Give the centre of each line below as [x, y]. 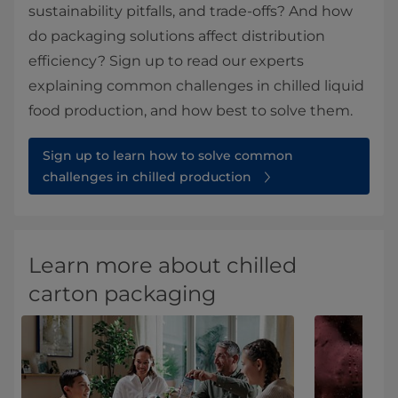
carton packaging [122, 294]
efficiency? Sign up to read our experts [166, 61]
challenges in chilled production [147, 177]
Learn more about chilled [163, 266]
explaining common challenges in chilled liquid [196, 86]
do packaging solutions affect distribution [177, 36]
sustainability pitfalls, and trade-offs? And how [191, 12]
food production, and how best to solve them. [191, 111]
